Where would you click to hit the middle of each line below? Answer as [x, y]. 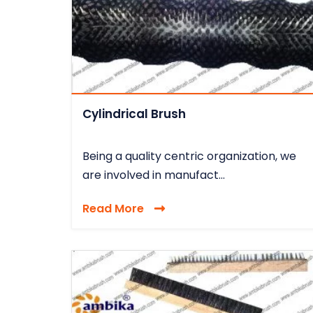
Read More [113, 208]
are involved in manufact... [154, 175]
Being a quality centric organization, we [189, 156]
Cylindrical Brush [134, 114]
